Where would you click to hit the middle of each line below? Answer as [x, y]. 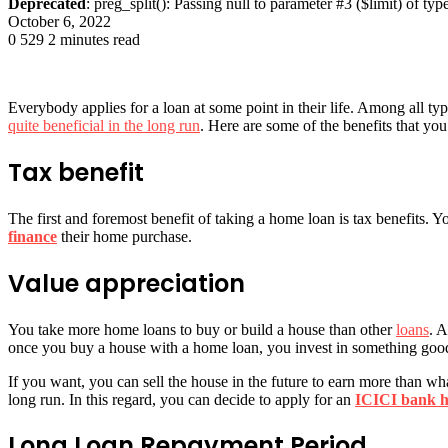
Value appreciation [126, 283]
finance [32, 236]
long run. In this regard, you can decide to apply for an [181, 399]
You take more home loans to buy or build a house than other [202, 329]
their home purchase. [124, 236]
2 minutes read [94, 39]
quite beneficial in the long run [104, 125]
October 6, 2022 [59, 21]
